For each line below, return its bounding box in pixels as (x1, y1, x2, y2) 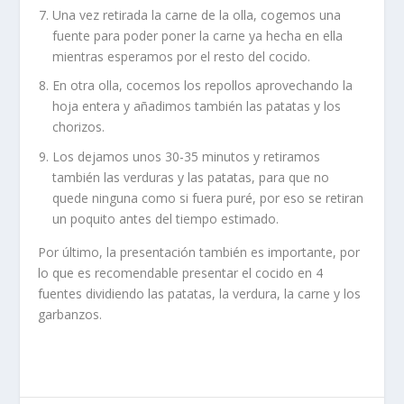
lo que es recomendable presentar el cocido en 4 (38, 264, 324, 282)
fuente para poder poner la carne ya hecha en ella (52, 26, 344, 44)
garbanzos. (38, 306, 103, 324)
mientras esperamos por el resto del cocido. (52, 47, 311, 65)
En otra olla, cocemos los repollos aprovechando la (52, 77, 353, 95)
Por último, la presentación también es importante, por (38, 243, 361, 262)
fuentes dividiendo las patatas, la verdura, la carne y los (38, 285, 362, 303)
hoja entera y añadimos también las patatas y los (52, 97, 342, 115)
